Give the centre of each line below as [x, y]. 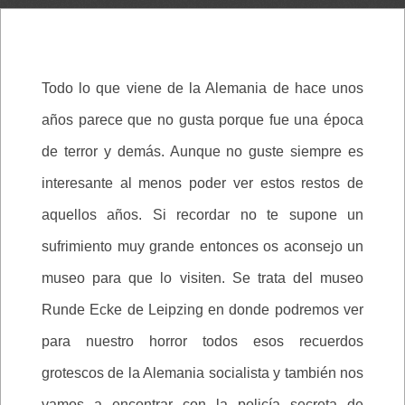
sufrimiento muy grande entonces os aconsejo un [202, 247]
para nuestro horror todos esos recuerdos [202, 342]
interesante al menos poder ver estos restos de [202, 184]
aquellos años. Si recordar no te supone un [202, 215]
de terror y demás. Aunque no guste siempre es [202, 152]
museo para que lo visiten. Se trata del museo [202, 278]
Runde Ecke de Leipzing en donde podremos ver [202, 310]
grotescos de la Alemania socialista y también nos [202, 373]
